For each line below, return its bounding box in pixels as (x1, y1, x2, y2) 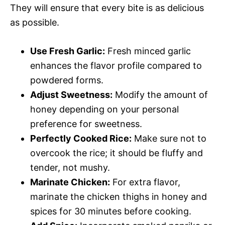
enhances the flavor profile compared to (30, 60, 202, 71)
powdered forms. (30, 74, 103, 85)
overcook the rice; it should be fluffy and (30, 147, 203, 158)
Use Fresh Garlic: (30, 45, 105, 56)
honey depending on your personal (30, 103, 179, 115)
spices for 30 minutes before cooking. (30, 205, 191, 216)
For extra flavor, (110, 176, 180, 187)
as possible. (10, 17, 59, 28)
